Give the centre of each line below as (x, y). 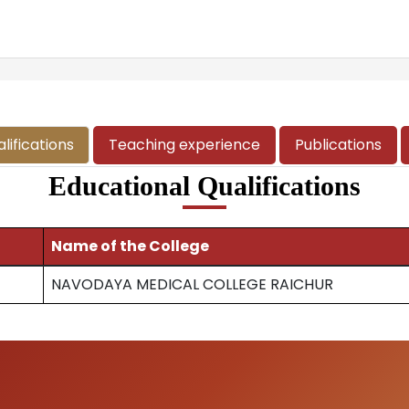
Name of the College (130, 246)
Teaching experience (184, 145)
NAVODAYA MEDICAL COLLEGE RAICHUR (192, 284)
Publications (338, 145)
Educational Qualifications (204, 186)
